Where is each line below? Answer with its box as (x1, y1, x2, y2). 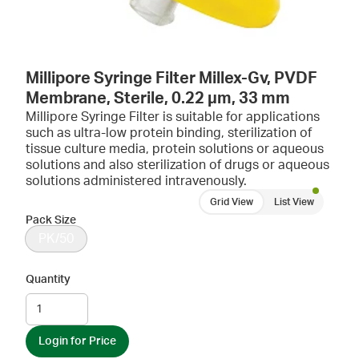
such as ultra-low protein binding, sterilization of (26, 127, 312, 139)
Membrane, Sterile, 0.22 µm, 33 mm (26, 91, 290, 107)
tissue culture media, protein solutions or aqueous (26, 143, 324, 155)
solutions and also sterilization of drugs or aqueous (26, 159, 329, 171)
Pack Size (26, 215, 76, 226)
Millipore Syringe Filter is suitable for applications (26, 111, 320, 123)
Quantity (26, 274, 71, 285)
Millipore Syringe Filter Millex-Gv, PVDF (26, 71, 317, 87)
